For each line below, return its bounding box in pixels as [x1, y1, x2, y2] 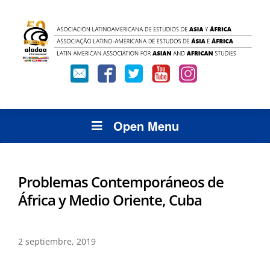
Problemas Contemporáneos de [18, 171, 224, 192]
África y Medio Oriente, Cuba [18, 189, 202, 210]
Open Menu [113, 116, 179, 134]
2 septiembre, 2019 [18, 235, 96, 247]
